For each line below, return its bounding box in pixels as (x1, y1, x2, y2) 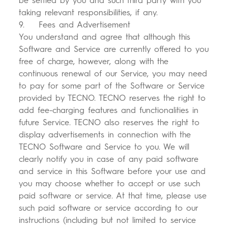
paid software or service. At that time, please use (19, 191, 207, 201)
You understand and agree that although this (19, 32, 191, 42)
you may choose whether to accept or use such (19, 179, 201, 189)
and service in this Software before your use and (19, 166, 206, 177)
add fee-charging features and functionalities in (19, 105, 199, 116)
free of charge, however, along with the (19, 56, 169, 67)
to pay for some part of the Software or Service (19, 81, 205, 91)
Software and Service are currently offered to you (19, 44, 209, 54)
